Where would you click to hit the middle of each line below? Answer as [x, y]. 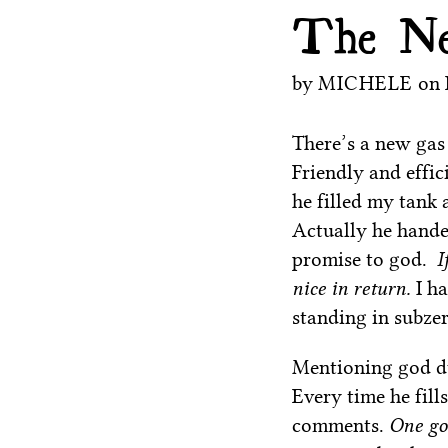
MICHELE [365, 82]
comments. [340, 424]
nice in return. [354, 288]
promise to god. [364, 259]
